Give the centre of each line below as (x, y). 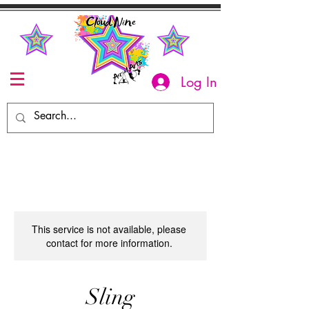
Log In (199, 82)
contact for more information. (109, 243)
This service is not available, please (109, 229)
